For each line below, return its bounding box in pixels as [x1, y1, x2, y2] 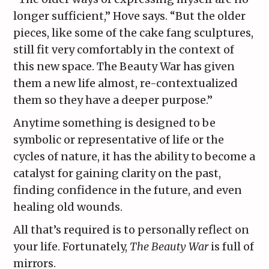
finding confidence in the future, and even [13, 183, 243, 198]
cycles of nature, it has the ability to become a [13, 150, 256, 164]
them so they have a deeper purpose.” [13, 93, 213, 107]
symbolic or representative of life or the [13, 133, 225, 147]
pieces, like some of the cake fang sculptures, [13, 26, 254, 40]
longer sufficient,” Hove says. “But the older [13, 9, 246, 23]
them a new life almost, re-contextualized [13, 76, 238, 91]
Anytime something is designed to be [13, 116, 216, 130]
